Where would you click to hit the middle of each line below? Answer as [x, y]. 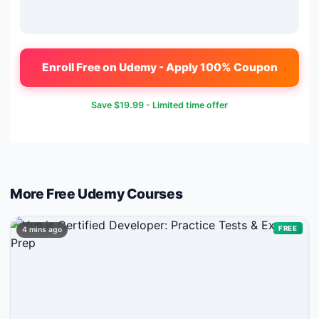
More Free [44, 193]
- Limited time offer [186, 105]
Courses [153, 193]
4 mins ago [42, 229]
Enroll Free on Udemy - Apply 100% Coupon [159, 67]
